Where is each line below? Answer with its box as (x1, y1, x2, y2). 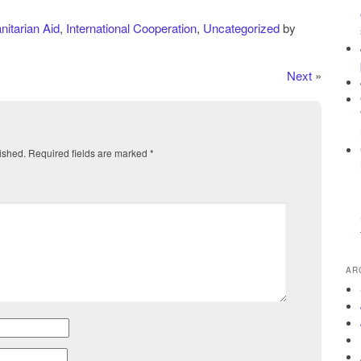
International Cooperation (66, 19, 197, 36)
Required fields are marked (28, 146, 150, 160)
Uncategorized (203, 19, 280, 36)
